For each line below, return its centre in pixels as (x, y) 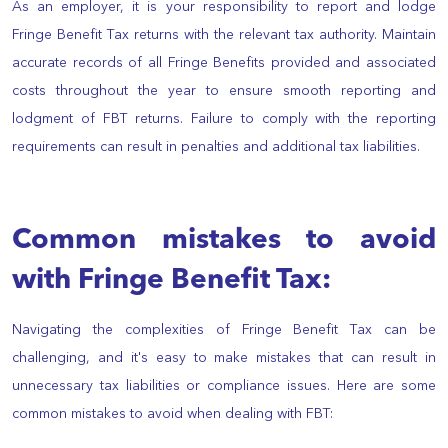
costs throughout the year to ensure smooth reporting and (224, 90)
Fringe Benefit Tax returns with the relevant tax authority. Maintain (224, 34)
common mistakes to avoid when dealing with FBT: (172, 413)
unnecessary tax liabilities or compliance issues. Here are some (224, 385)
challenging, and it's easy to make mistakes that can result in (224, 357)
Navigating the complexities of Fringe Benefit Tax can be (224, 329)
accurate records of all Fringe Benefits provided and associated (224, 62)
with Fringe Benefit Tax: (171, 280)
